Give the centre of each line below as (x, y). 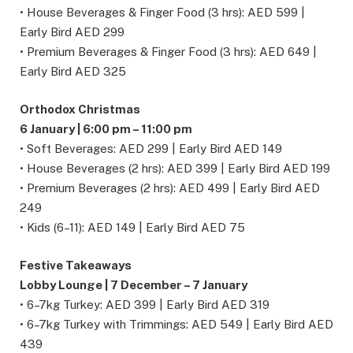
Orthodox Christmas (80, 109)
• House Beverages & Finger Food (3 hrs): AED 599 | (162, 12)
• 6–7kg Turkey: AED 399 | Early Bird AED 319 (145, 304)
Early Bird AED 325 (73, 71)
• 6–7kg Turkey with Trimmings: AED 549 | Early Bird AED (176, 324)
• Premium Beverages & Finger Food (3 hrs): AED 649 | (168, 51)
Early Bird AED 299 (72, 32)
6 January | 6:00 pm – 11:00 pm (106, 128)
